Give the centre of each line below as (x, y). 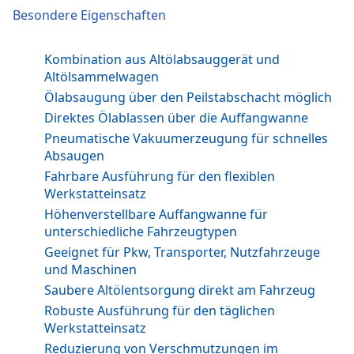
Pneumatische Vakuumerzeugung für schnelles (186, 138)
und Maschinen (90, 269)
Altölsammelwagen (102, 77)
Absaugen (74, 156)
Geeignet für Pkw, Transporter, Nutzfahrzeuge (182, 252)
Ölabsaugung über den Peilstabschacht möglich (188, 97)
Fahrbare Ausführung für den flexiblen (160, 176)
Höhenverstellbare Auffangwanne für (156, 214)
